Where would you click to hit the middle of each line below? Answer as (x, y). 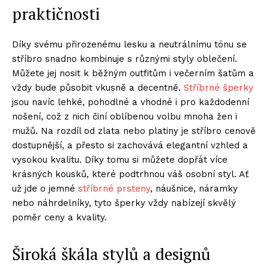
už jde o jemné (45, 189)
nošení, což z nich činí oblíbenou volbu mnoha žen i (125, 117)
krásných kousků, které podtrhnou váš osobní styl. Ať (130, 174)
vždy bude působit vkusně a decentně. (98, 88)
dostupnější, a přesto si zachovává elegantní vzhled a (130, 146)
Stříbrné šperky (219, 88)
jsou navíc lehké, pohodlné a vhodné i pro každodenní (131, 102)
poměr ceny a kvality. (59, 218)
